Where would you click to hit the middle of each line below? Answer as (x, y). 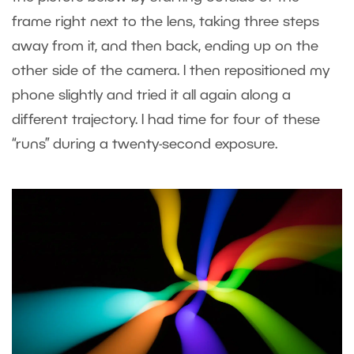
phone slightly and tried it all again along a (151, 96)
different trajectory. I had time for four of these (166, 121)
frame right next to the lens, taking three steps (166, 23)
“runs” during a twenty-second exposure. (145, 145)
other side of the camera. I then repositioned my (171, 72)
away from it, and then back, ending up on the (165, 47)
